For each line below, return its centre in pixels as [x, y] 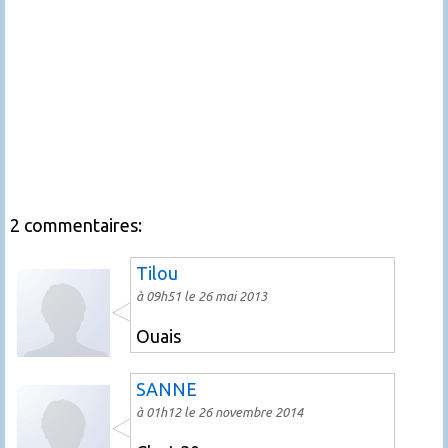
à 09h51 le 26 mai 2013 [201, 296]
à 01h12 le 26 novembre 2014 [219, 412]
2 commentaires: [76, 225]
